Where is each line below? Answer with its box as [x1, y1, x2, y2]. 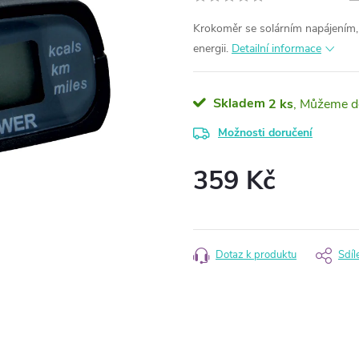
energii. [193, 41, 232, 56]
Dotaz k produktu [216, 248, 296, 262]
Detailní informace [232, 41, 321, 56]
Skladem [210, 95, 265, 112]
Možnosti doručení [218, 125, 313, 140]
